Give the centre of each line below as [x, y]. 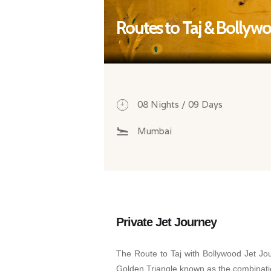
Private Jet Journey [166, 222]
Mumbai [155, 131]
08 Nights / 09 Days [180, 104]
